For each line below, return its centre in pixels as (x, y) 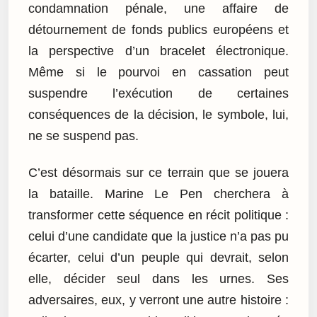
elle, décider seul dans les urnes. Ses (158, 279)
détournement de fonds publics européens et (158, 29)
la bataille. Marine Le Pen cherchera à (158, 194)
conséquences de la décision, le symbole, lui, (158, 114)
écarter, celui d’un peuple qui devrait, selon (158, 258)
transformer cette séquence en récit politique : (158, 215)
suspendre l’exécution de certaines (158, 93)
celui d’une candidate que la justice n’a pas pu (158, 237)
